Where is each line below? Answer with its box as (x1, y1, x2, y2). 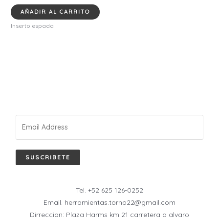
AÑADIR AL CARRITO (20, 8, 90, 15)
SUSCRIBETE (25, 153, 70, 161)
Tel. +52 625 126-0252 (76, 186, 143, 195)
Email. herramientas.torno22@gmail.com (44, 198, 175, 207)
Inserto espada (10, 22, 54, 30)
